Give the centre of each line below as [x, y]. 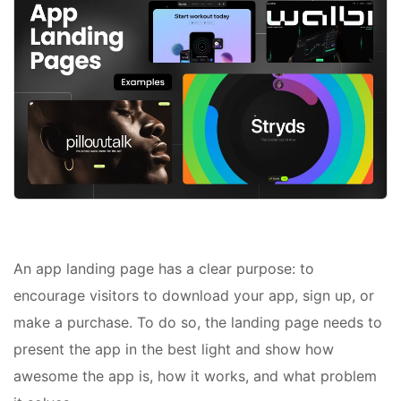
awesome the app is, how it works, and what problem [195, 376]
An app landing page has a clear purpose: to [164, 269]
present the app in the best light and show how [174, 350]
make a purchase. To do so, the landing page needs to [198, 323]
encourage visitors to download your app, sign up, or [194, 296]
